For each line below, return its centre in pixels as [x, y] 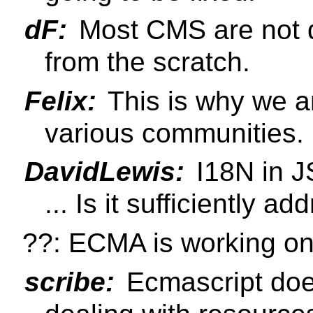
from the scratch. [147, 62]
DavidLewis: [104, 172]
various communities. [174, 133]
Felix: [60, 101]
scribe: [70, 282]
